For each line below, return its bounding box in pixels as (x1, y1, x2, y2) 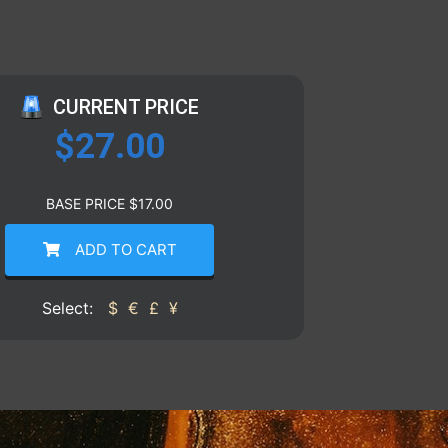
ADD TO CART (74, 240, 177, 260)
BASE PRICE (46, 195, 130, 213)
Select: (41, 297, 98, 318)
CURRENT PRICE (53, 94, 200, 119)
